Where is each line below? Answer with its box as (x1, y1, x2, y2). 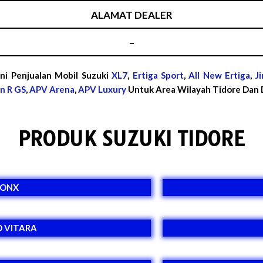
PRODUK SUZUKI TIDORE (18, 126, 245, 151)
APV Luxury (77, 83, 126, 95)
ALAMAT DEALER (90, 8, 173, 21)
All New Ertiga (188, 69, 251, 80)
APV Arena (29, 83, 75, 95)
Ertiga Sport (132, 69, 184, 80)
